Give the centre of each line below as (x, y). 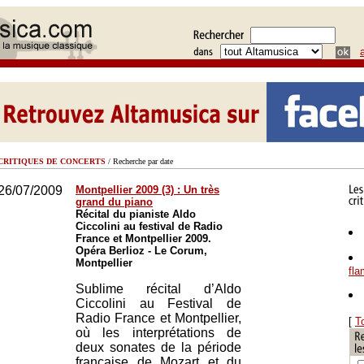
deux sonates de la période (158, 347)
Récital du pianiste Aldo (136, 214)
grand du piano (114, 202)
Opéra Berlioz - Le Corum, (141, 251)
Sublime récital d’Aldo (158, 289)
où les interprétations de (158, 333)
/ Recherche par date (139, 161)
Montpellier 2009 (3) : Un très (147, 190)
